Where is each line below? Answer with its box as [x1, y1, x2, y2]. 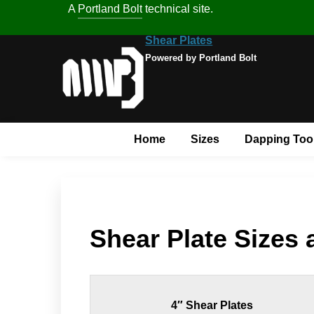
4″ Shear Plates [170, 299, 253, 311]
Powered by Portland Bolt [145, 53, 257, 63]
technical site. [142, 3, 213, 15]
